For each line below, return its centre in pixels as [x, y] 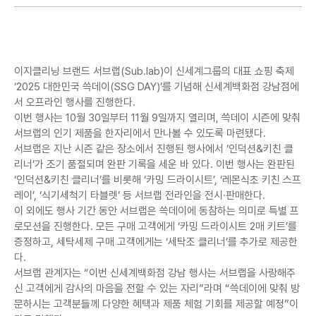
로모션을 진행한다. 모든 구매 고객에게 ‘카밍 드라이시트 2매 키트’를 [156, 226]
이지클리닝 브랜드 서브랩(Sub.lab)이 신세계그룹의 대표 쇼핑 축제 [154, 71]
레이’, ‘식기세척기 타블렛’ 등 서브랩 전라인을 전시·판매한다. [140, 195]
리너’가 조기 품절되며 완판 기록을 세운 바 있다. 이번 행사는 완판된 [154, 164]
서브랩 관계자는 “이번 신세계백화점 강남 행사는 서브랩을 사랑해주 [155, 273]
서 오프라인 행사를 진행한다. [75, 102]
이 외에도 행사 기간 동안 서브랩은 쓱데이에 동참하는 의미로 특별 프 [157, 211]
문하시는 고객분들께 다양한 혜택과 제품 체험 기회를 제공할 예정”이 [156, 304]
